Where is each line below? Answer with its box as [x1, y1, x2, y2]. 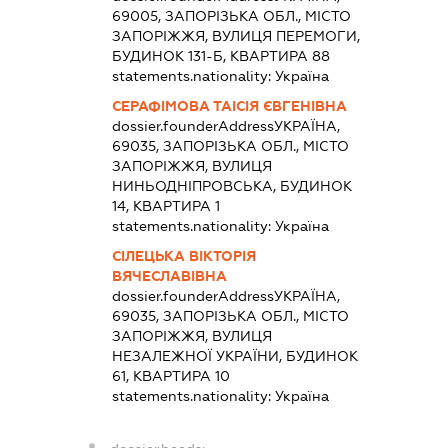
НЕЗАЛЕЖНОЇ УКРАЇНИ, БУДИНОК [111, 347, 358, 364]
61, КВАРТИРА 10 [111, 367, 230, 384]
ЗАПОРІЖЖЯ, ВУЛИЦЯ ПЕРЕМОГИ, [111, 27, 360, 44]
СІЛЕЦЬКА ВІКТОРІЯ [111, 247, 256, 264]
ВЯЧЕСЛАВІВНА [111, 267, 227, 284]
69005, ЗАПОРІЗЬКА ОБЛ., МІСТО [111, 7, 351, 24]
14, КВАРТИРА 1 [111, 197, 220, 214]
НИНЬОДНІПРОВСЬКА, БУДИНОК [111, 177, 352, 194]
